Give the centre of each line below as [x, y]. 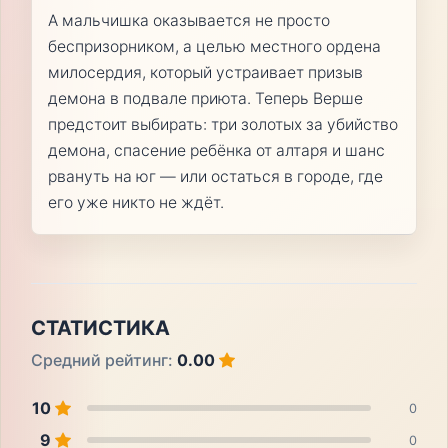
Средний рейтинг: [103, 360]
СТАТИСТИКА [100, 328]
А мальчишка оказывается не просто [188, 21]
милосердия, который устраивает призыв [205, 73]
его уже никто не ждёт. [135, 203]
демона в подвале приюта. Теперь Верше [205, 99]
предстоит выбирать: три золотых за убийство [222, 125]
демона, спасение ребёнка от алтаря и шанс [216, 151]
